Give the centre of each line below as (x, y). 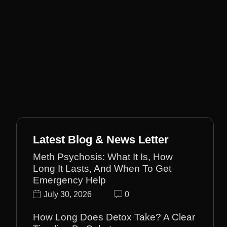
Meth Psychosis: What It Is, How (103, 157)
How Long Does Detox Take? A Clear (114, 217)
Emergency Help (70, 180)
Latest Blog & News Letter (101, 140)
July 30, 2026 (68, 195)
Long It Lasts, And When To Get (102, 168)
